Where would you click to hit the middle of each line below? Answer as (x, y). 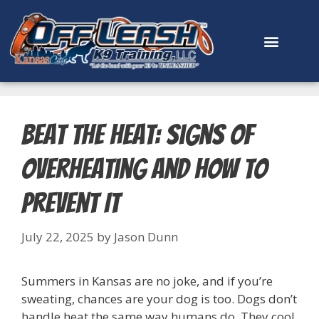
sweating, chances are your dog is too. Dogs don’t (159, 298)
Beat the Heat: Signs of (137, 135)
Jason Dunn (146, 236)
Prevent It (70, 203)
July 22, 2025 (58, 236)
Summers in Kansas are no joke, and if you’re (147, 281)
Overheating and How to (144, 169)
